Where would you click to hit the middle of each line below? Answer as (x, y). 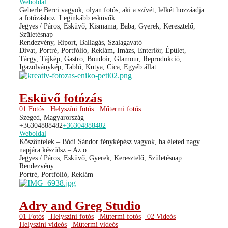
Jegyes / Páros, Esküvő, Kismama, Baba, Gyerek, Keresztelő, (107, 26)
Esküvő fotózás (61, 98)
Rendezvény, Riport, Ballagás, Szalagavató (81, 42)
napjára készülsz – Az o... (56, 150)
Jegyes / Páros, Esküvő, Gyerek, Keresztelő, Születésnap (101, 158)
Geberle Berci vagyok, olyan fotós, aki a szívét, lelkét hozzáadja (112, 10)
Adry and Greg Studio (80, 205)
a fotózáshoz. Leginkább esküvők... (70, 18)
